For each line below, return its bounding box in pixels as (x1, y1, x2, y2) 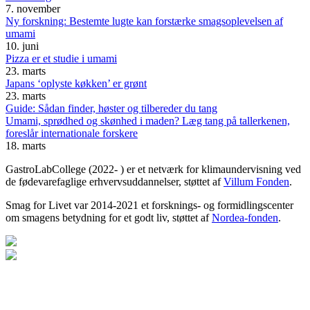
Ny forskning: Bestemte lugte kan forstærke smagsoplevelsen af (6, 15, 283, 27)
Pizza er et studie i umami (6, 52, 117, 64)
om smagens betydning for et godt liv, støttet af (6, 211, 212, 224)
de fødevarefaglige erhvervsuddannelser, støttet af (6, 175, 224, 188)
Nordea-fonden (212, 211, 278, 224)
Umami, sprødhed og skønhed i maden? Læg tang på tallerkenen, (6, 114, 290, 127)
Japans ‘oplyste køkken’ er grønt (6, 77, 147, 89)
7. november (6, 2, 60, 15)
